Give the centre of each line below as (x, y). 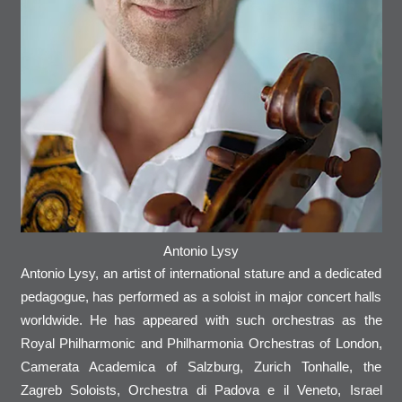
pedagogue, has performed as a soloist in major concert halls (201, 297)
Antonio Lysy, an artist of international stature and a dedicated (201, 274)
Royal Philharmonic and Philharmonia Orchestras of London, (201, 344)
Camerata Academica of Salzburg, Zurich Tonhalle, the (201, 367)
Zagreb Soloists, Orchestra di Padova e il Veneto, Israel (201, 390)
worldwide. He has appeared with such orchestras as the (201, 320)
